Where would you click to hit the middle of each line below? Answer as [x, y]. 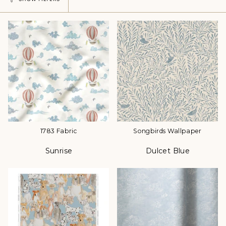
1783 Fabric [59, 131]
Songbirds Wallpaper [167, 131]
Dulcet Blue [168, 151]
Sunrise [59, 151]
